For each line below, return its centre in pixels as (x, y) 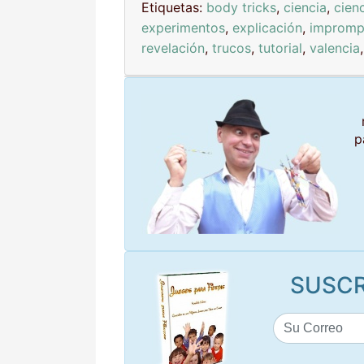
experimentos (183, 28)
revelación (173, 48)
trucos (232, 48)
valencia (335, 48)
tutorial (280, 48)
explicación (267, 28)
